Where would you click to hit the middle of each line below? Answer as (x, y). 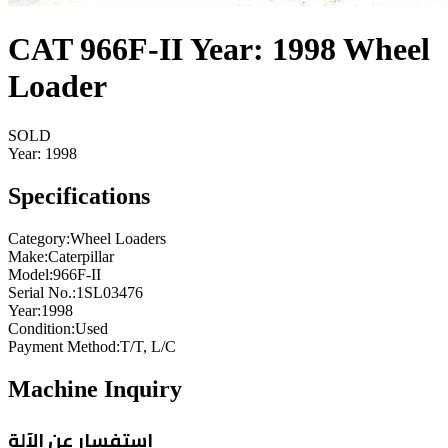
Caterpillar (81, 256)
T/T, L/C (148, 346)
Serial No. (40, 292)
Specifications (79, 195)
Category (37, 238)
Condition (39, 328)
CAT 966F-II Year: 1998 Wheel (219, 49)
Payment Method (62, 346)
